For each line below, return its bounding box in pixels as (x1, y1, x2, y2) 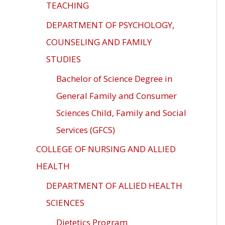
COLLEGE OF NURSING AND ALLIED (36, 143, 176, 155)
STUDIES (46, 53, 81, 65)
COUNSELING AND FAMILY (46, 36, 152, 48)
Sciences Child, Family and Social (56, 106, 186, 119)
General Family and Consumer (56, 89, 177, 101)
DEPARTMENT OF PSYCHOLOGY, (46, 19, 174, 31)
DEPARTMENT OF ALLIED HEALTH (46, 179, 182, 191)
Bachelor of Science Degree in (56, 72, 172, 84)
